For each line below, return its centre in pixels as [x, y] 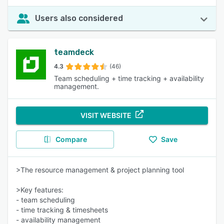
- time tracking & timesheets [62, 210]
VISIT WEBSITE [106, 115]
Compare [71, 139]
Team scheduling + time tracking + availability [129, 78]
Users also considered [79, 18]
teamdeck [74, 52]
